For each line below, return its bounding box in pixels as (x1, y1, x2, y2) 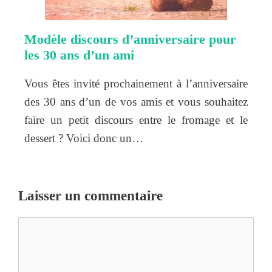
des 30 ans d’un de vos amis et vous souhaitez (24, 95, 248, 108)
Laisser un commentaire (18, 188, 163, 204)
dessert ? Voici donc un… (24, 131, 143, 144)
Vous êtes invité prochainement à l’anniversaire (24, 76, 248, 90)
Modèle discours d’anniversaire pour (24, 31, 236, 47)
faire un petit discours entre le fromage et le (24, 113, 248, 126)
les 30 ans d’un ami (24, 47, 134, 63)
